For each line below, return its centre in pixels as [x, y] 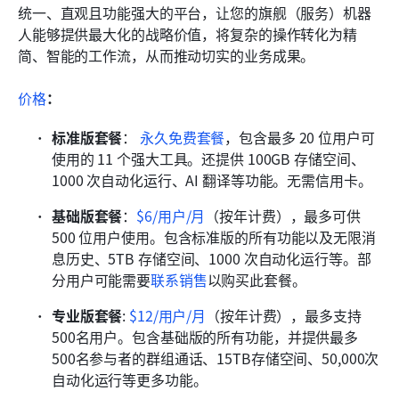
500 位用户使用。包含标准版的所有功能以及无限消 [214, 237]
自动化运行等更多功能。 [130, 380]
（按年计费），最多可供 [283, 216]
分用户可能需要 [102, 280]
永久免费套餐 [183, 138]
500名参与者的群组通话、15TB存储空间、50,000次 [216, 358]
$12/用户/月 [168, 316]
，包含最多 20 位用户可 [300, 138]
